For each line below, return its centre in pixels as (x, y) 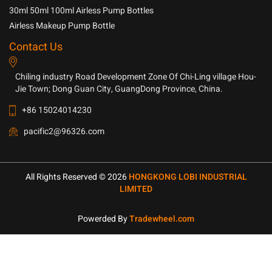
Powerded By (104, 219)
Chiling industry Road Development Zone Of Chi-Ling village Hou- (136, 77)
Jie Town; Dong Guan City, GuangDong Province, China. (119, 89)
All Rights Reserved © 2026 (77, 177)
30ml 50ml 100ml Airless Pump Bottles (81, 11)
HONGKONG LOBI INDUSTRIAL (188, 177)
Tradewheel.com (162, 219)
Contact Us (36, 47)
